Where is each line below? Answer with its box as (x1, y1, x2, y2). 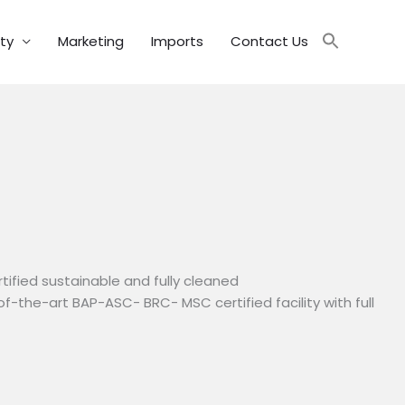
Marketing (58, 32, 124, 52)
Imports (151, 32, 203, 52)
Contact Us (231, 32, 308, 52)
